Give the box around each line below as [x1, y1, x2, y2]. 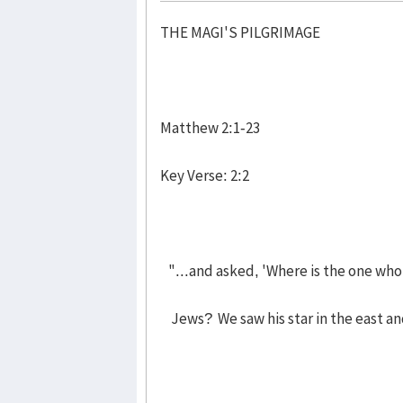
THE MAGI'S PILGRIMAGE [160, 22, 320, 42]
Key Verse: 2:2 [160, 165, 249, 185]
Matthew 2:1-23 [160, 117, 260, 138]
